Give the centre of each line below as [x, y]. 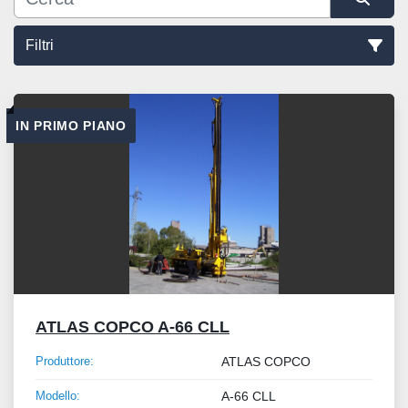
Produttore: [65, 362]
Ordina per [196, 101]
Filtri [40, 46]
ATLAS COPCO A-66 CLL [133, 327]
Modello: [58, 396]
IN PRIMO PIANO [71, 126]
